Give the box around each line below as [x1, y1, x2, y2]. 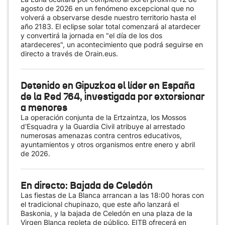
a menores [21, 101, 67, 114]
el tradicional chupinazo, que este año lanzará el [21, 200, 179, 208]
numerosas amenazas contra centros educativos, [21, 131, 182, 140]
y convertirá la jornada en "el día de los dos [21, 31, 162, 40]
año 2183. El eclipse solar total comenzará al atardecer [21, 22, 200, 31]
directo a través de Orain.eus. [21, 49, 118, 58]
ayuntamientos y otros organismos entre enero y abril [21, 140, 195, 149]
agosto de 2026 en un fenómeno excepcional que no [21, 4, 194, 13]
